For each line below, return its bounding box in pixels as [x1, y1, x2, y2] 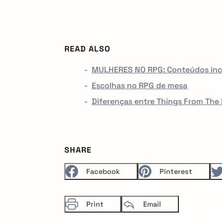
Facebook [86, 167, 120, 176]
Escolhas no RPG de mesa [92, 80, 187, 91]
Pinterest [160, 167, 192, 176]
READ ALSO [64, 44, 111, 55]
